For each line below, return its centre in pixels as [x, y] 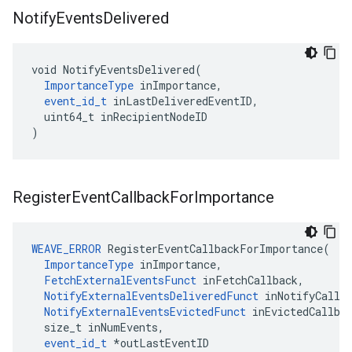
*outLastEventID [158, 343]
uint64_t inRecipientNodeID [119, 117]
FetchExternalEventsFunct [120, 280]
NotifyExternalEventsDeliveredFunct [151, 296]
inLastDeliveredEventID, [183, 101]
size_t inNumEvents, [98, 327]
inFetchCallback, [250, 280]
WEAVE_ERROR [66, 249]
